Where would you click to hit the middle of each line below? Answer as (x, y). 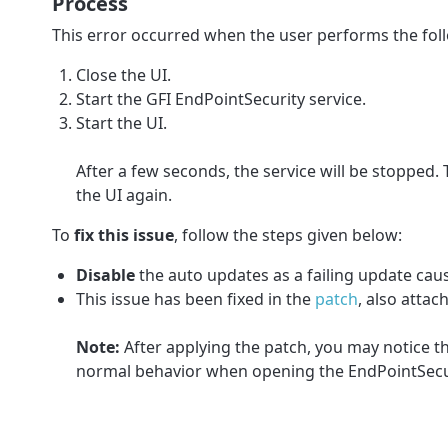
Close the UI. (123, 74)
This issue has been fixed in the (195, 298)
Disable (105, 274)
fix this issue (124, 234)
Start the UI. (121, 122)
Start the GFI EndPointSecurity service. (221, 98)
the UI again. (124, 194)
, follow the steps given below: (288, 234)
